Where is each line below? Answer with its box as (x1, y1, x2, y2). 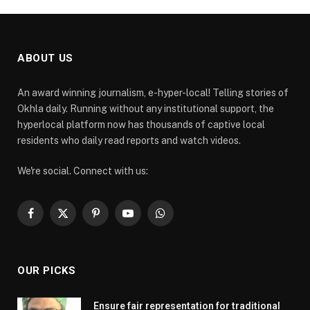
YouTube (127, 213, 167, 225)
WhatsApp (159, 213, 207, 225)
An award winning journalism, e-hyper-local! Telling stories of (17, 86, 289, 98)
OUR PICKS (17, 264, 76, 277)
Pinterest (94, 213, 137, 225)
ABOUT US (17, 51, 73, 64)
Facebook (29, 213, 75, 225)
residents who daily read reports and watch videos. (17, 134, 241, 146)
